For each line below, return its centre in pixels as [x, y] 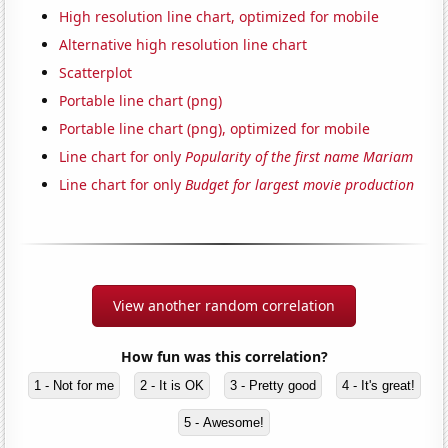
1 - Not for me [73, 386]
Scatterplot [96, 73]
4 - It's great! [378, 386]
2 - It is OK [171, 386]
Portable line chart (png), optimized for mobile [215, 129]
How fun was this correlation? [224, 357]
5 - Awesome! [224, 423]
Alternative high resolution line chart [183, 45]
